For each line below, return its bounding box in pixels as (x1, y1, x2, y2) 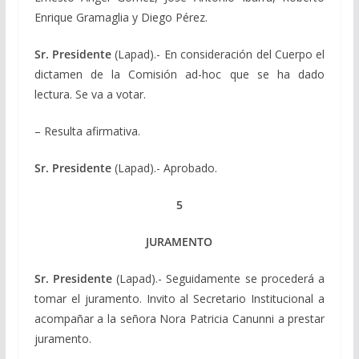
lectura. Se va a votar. (34, 86, 146, 102)
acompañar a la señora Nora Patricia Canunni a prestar (34, 310, 325, 326)
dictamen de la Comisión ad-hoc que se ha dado (34, 66, 325, 82)
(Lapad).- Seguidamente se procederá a (116, 270, 325, 286)
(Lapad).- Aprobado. (111, 159, 217, 175)
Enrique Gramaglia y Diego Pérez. (34, 9, 208, 25)
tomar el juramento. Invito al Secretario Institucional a (34, 290, 325, 306)
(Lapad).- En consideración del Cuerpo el (111, 46, 325, 62)
